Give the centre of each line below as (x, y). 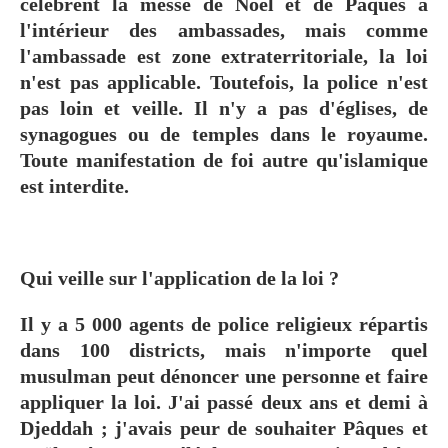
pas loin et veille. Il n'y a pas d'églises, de (224, 107)
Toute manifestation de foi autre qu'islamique (224, 159)
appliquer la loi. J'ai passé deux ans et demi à (224, 401)
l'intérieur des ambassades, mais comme (224, 29)
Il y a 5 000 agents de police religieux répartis (224, 323)
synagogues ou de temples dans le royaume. (224, 133)
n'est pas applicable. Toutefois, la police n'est (224, 81)
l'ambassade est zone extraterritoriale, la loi (224, 55)
